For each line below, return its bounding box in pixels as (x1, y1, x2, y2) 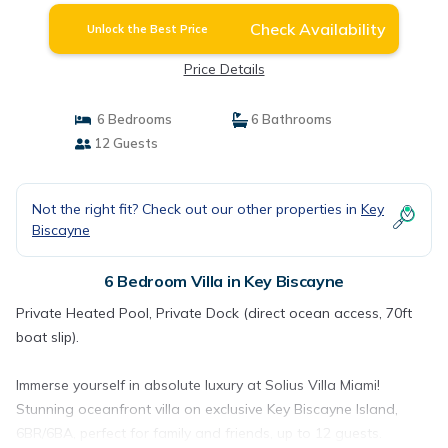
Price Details (183, 60, 265, 78)
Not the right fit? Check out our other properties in (32, 200, 361, 218)
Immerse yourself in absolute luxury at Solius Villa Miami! (16, 376, 380, 394)
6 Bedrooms (90, 111, 172, 127)
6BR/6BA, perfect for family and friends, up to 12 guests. (16, 424, 382, 442)
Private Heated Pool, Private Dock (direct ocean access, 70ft (16, 304, 412, 322)
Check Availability (249, 19, 386, 39)
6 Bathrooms (248, 111, 332, 127)
